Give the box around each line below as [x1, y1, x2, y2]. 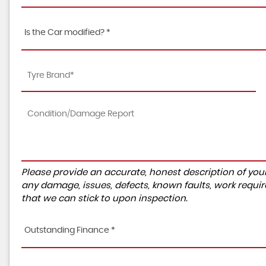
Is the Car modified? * [24, 28, 110, 37]
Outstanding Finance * [24, 226, 115, 235]
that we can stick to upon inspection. [21, 194, 188, 203]
